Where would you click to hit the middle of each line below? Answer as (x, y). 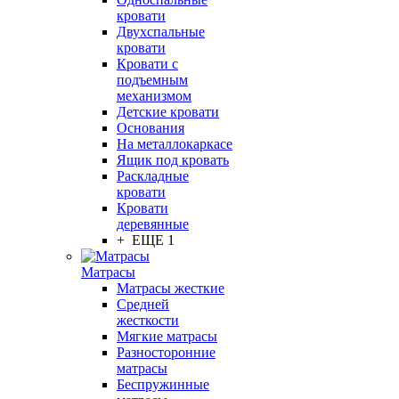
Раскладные (153, 176)
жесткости (148, 320)
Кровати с (147, 64)
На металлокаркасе (175, 144)
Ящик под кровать (173, 160)
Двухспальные (161, 32)
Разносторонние (166, 352)
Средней (143, 304)
